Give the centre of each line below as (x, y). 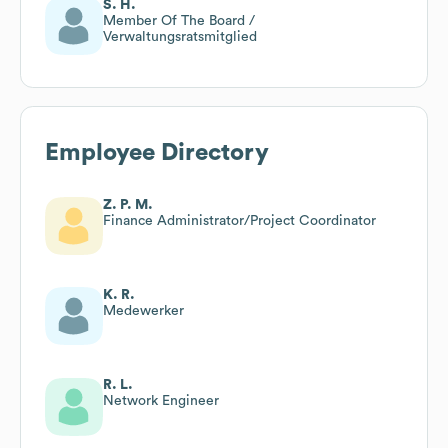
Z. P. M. (128, 204)
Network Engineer (161, 400)
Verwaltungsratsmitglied (180, 36)
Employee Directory (157, 152)
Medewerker (143, 310)
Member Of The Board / (179, 20)
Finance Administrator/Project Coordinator (239, 220)
